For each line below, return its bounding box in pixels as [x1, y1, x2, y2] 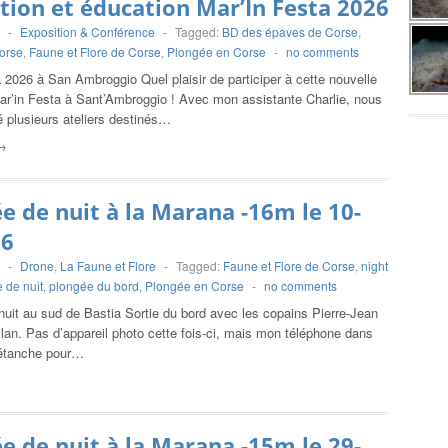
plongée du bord [49, 277, 139, 294]
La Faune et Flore [60, 257, 156, 274]
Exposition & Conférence [20, 23, 155, 40]
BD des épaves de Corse [222, 23, 358, 40]
